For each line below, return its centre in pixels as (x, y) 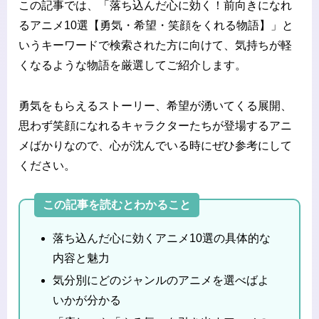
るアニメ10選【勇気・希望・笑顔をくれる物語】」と (156, 26)
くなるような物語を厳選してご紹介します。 (132, 66)
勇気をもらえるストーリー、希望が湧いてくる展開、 (155, 106)
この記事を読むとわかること (117, 205)
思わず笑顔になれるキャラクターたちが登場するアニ (155, 126)
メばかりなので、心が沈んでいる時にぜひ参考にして (155, 146)
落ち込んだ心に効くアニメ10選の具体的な (162, 239)
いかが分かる (87, 300)
